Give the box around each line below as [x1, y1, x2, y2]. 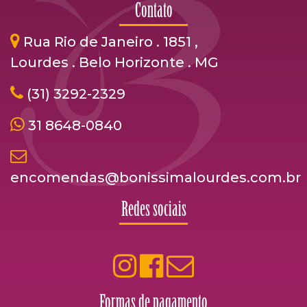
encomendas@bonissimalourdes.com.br [10, 169, 301, 186]
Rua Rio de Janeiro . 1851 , [23, 34, 198, 50]
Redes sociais [121, 201, 186, 221]
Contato [134, 2, 173, 22]
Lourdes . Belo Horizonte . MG [10, 54, 219, 71]
